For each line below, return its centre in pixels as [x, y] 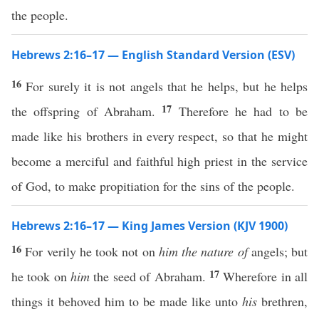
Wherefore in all [266, 276]
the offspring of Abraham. [87, 111]
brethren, [282, 301]
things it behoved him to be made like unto [127, 301]
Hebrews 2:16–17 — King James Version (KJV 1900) [150, 226]
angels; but [277, 251]
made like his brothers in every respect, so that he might [159, 136]
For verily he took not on [92, 251]
